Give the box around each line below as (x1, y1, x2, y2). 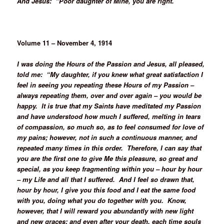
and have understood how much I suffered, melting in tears (17, 111, 201, 121)
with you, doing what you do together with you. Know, (17, 195, 187, 205)
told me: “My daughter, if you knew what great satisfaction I (17, 69, 203, 79)
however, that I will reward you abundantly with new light (17, 206, 194, 216)
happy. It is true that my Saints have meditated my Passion (17, 101, 201, 111)
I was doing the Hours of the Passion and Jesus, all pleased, (17, 59, 205, 69)
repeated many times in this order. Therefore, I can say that (17, 143, 202, 153)
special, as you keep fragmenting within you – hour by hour (17, 164, 202, 174)
